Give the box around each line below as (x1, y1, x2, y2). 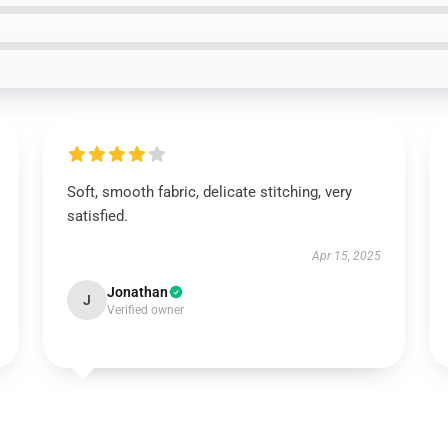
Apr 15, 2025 (312, 249, 382, 263)
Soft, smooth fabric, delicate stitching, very (66, 183, 352, 201)
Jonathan (106, 284, 168, 300)
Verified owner (106, 303, 184, 317)
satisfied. (66, 207, 128, 225)
